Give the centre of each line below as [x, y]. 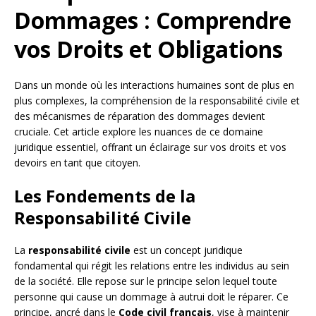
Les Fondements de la [105, 196]
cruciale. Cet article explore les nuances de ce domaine [139, 132]
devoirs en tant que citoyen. [77, 163]
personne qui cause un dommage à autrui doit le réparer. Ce [151, 297]
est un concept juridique [187, 250]
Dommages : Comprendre [153, 20]
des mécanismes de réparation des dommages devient [140, 116]
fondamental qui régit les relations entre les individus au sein [152, 266]
